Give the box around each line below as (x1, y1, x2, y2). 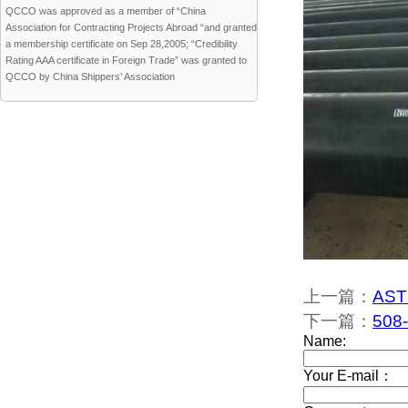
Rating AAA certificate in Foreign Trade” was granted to (5, 55, 247, 66)
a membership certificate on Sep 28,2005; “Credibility (5, 38, 238, 49)
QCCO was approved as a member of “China (5, 5, 206, 16)
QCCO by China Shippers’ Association (5, 71, 175, 82)
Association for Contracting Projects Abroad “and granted (5, 22, 257, 33)
